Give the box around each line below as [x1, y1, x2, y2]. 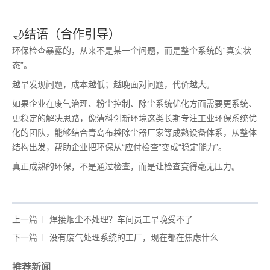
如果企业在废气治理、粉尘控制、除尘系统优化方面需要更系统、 [12, 99, 257, 108]
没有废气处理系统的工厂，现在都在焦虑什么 [49, 233, 218, 242]
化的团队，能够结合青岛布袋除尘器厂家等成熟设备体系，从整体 [12, 128, 257, 137]
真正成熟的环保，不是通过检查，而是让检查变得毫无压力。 [12, 162, 240, 171]
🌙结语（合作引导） [12, 28, 121, 41]
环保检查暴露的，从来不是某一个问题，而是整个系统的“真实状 [12, 46, 251, 55]
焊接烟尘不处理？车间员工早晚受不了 [49, 215, 193, 224]
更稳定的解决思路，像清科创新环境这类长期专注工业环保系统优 [12, 113, 257, 123]
